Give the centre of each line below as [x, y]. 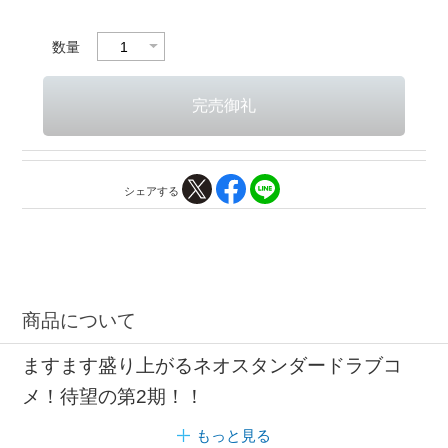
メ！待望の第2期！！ [113, 397]
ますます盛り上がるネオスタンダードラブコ [212, 366]
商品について [79, 320]
